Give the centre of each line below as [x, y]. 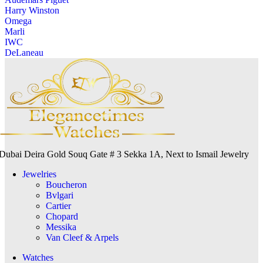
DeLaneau [24, 52]
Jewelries [39, 174]
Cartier [58, 205]
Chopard [62, 216]
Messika [61, 227]
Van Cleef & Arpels [82, 237]
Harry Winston [32, 10]
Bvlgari [60, 195]
